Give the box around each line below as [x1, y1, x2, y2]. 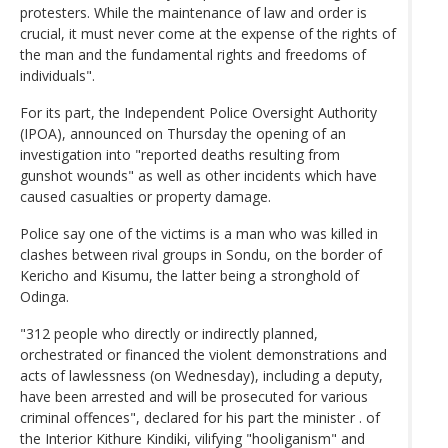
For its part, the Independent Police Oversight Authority [20, 102, 377, 122]
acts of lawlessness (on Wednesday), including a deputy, [20, 365, 383, 385]
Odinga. [20, 286, 69, 306]
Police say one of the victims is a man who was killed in [20, 223, 378, 243]
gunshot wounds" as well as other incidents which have [20, 165, 377, 185]
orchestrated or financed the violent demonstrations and [20, 344, 387, 364]
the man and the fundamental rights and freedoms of [20, 44, 366, 64]
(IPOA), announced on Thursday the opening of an [20, 123, 346, 143]
